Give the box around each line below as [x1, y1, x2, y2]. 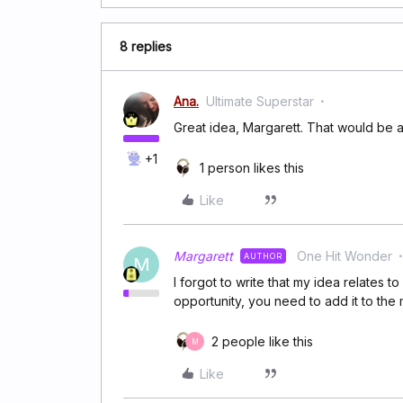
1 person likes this [200, 160, 304, 175]
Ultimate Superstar [206, 94, 314, 109]
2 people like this [211, 334, 313, 349]
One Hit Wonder [297, 248, 392, 264]
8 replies [120, 39, 172, 54]
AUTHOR [244, 251, 282, 261]
